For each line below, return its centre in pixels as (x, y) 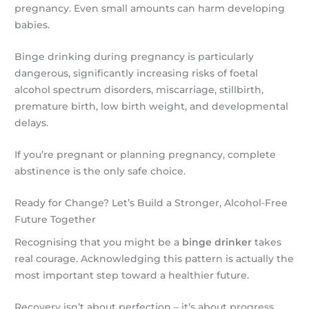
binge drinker (217, 242)
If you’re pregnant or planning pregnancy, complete (146, 154)
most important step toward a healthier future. (132, 276)
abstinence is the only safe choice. (100, 171)
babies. (32, 24)
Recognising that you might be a (99, 242)
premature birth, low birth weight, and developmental (152, 106)
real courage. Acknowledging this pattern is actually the (154, 259)
